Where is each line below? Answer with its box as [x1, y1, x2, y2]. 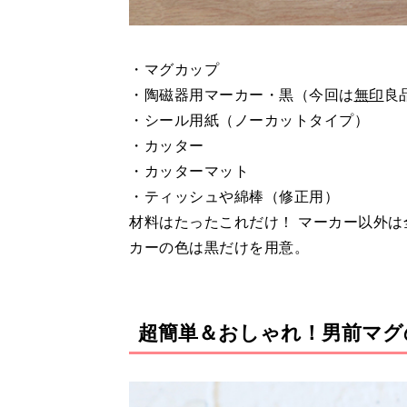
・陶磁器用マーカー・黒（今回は [129, 84, 354, 104]
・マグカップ [129, 59, 219, 79]
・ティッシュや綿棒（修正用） [129, 186, 339, 206]
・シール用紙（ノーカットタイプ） [129, 110, 369, 130]
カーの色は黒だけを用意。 [129, 237, 309, 257]
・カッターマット [129, 161, 249, 181]
